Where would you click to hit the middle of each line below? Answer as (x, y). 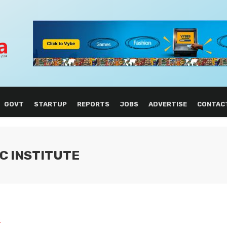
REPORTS (93, 104)
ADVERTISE (167, 104)
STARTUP (50, 104)
